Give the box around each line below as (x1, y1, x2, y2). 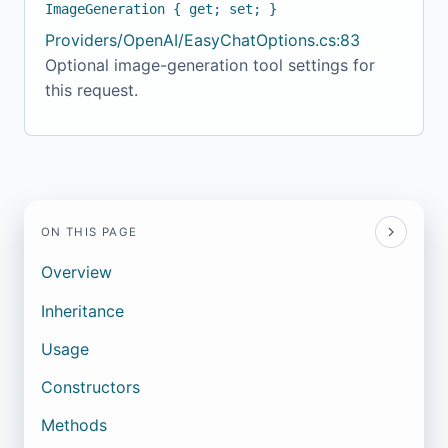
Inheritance (40, 300, 124, 321)
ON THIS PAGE (40, 225, 138, 240)
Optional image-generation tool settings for (45, 55, 375, 76)
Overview (40, 262, 112, 283)
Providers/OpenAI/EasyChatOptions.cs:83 (45, 30, 360, 51)
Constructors (40, 376, 140, 397)
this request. (45, 80, 138, 101)
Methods (40, 415, 107, 436)
